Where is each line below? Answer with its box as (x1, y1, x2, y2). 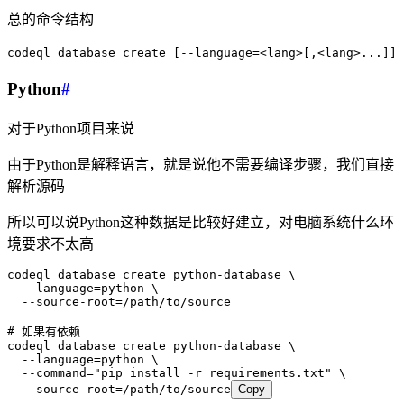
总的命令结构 (7, 12, 94, 28)
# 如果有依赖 (7, 324, 80, 338)
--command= (7, 365, 94, 380)
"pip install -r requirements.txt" (94, 365, 332, 380)
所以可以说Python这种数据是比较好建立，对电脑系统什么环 (7, 214, 394, 230)
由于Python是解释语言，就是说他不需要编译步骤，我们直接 (7, 156, 394, 172)
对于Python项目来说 (7, 120, 134, 136)
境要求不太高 (7, 235, 94, 252)
